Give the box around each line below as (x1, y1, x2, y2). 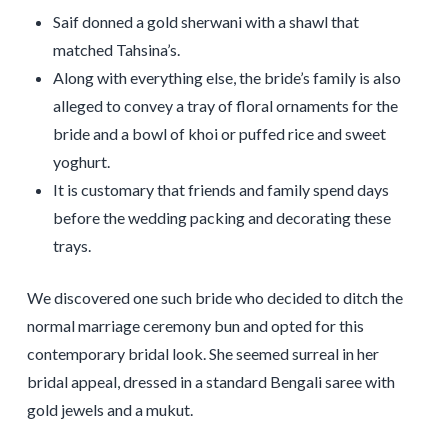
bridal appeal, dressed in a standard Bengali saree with (26, 372, 395, 392)
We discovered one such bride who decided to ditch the (26, 288, 403, 308)
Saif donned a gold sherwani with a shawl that (53, 12, 360, 32)
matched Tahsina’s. (53, 40, 181, 60)
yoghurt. (53, 152, 111, 172)
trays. (53, 236, 92, 256)
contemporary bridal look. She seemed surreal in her (26, 344, 379, 364)
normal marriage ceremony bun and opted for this (26, 316, 364, 336)
